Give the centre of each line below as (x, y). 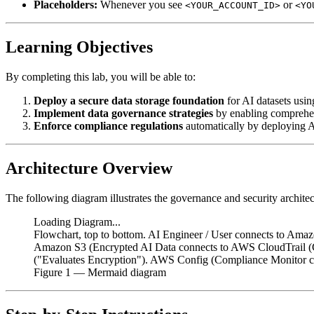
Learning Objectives (79, 47)
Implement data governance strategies (123, 114)
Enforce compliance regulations (108, 126)
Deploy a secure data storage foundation (129, 101)
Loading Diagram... (77, 222)
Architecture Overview (89, 169)
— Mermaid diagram (118, 273)
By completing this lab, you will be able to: (101, 77)
